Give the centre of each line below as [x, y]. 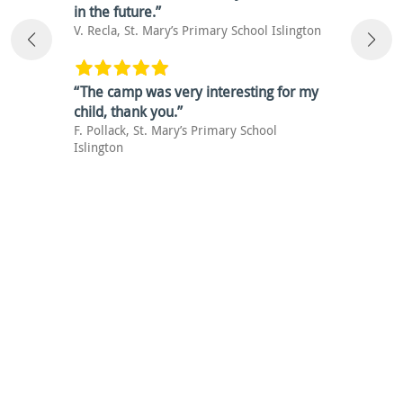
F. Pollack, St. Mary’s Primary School [175, 130]
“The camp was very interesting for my [196, 92]
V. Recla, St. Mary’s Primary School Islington [197, 30]
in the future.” [117, 12]
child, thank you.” [128, 112]
